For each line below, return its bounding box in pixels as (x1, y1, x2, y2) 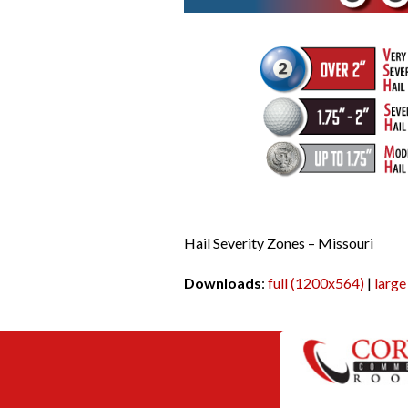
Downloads (183, 274, 261, 292)
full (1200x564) (267, 274, 364, 292)
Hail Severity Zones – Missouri (183, 234, 373, 252)
